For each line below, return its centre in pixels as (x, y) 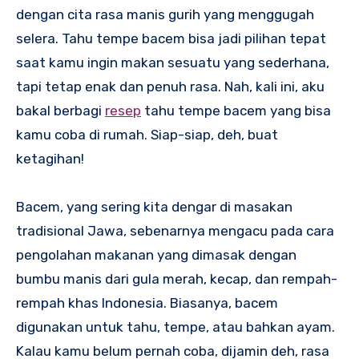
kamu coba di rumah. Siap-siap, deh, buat (147, 135)
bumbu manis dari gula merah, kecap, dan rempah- (177, 279)
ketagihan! (50, 159)
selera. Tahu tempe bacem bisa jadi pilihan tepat (171, 39)
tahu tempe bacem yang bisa (236, 111)
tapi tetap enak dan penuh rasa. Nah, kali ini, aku (170, 87)
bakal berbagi (61, 111)
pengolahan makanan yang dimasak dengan (156, 255)
